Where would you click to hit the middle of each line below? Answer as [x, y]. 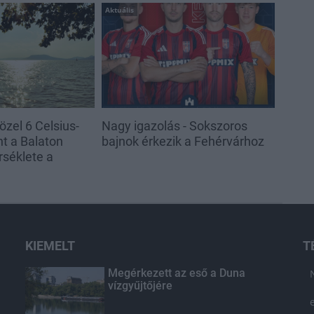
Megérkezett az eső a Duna [176, 273]
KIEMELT [50, 246]
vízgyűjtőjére [140, 286]
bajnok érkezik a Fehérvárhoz [183, 142]
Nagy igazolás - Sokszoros [174, 126]
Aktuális [119, 9]
